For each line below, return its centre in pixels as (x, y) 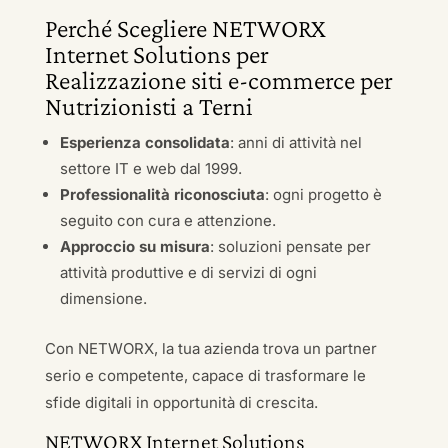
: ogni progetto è (323, 194)
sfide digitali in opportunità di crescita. (181, 402)
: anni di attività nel (295, 142)
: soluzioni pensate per (290, 246)
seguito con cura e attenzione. (167, 220)
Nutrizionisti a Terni (148, 106)
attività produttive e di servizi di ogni (188, 272)
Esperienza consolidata (144, 142)
